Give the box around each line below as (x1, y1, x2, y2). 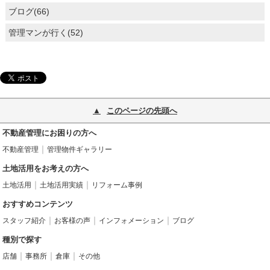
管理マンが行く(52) (8, 28, 83, 38)
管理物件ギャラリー (47, 145, 113, 154)
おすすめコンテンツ (2, 199, 74, 209)
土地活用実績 (40, 180, 84, 189)
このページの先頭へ (107, 105, 177, 115)
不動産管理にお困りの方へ (2, 128, 97, 137)
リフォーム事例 (92, 180, 143, 189)
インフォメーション (99, 216, 165, 225)
